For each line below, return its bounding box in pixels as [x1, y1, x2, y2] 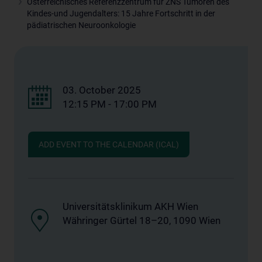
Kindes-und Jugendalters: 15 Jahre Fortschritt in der [27, 8, 215, 18]
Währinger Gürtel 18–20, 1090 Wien [63, 214, 220, 226]
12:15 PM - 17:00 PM [63, 98, 157, 110]
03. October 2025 [63, 84, 141, 96]
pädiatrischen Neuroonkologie [27, 20, 136, 30]
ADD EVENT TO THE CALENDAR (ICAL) [39, 139, 179, 149]
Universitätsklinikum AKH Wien [63, 200, 198, 212]
